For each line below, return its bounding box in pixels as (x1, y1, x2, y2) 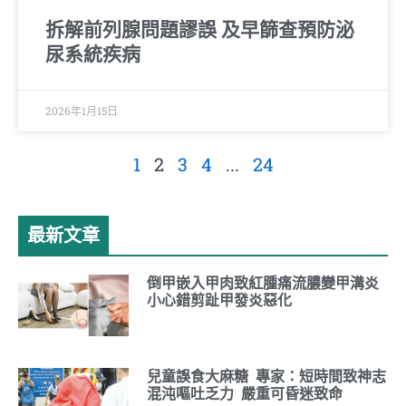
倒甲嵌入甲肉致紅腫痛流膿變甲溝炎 (147, 274, 380, 292)
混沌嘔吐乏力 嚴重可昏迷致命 (147, 385, 343, 403)
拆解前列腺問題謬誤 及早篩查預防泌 (45, 18, 354, 41)
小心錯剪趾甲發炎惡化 (147, 291, 293, 309)
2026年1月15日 (45, 102, 118, 118)
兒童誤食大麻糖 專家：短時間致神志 (147, 368, 387, 386)
